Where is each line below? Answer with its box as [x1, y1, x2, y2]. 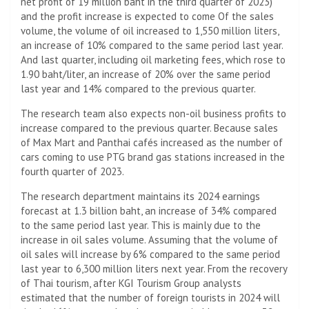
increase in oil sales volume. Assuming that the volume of [21, 232, 278, 246]
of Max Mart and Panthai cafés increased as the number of [21, 135, 283, 149]
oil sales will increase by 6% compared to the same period [21, 247, 280, 261]
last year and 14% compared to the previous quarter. [21, 81, 256, 95]
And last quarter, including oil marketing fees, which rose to [21, 52, 286, 66]
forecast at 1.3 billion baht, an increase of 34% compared [21, 203, 277, 217]
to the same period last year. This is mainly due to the [21, 218, 261, 232]
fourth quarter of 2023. [21, 164, 124, 178]
